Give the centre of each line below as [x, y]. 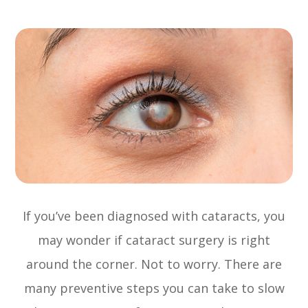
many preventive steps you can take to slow [154, 288]
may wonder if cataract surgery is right [154, 240]
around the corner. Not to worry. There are [154, 264]
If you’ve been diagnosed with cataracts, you [154, 216]
